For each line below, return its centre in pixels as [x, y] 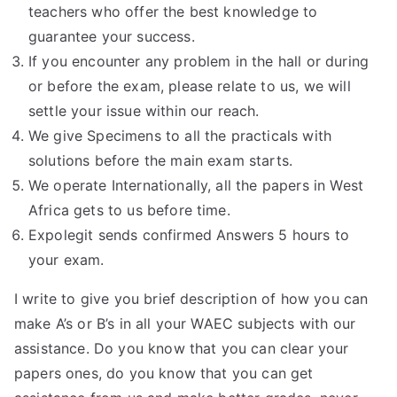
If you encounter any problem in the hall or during [199, 61]
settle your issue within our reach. [144, 111]
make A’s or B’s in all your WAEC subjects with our [185, 323]
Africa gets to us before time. [129, 210]
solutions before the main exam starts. [161, 160]
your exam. [66, 260]
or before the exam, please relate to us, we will [190, 86]
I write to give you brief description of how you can [191, 299]
